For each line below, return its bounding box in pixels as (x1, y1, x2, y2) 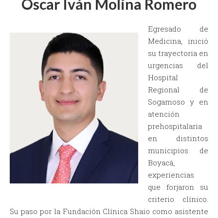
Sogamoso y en (148, 97, 208, 107)
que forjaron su (148, 182, 208, 192)
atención (148, 109, 180, 119)
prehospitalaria (148, 121, 202, 131)
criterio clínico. (148, 194, 208, 204)
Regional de (148, 85, 208, 95)
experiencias (148, 170, 194, 180)
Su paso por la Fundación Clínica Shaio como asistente (10, 206, 208, 217)
